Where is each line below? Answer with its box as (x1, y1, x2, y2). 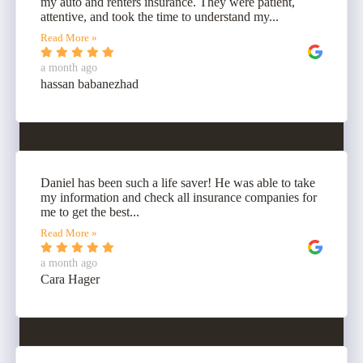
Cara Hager (41, 272, 100, 287)
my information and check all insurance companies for (41, 190, 317, 205)
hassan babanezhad (41, 77, 139, 92)
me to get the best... (41, 205, 139, 220)
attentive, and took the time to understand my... (41, 10, 279, 24)
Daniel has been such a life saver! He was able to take (41, 176, 315, 190)
